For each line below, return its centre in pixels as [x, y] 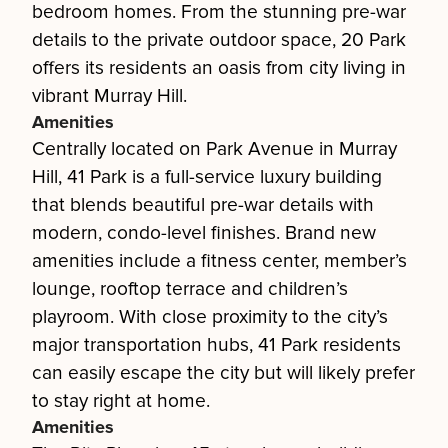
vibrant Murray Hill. [109, 96]
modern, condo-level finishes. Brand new [204, 233]
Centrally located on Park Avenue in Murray [214, 149]
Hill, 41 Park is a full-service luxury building [207, 177]
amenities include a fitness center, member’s [219, 261]
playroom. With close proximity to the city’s [210, 317]
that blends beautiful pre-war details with [203, 205]
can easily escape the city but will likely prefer [223, 373]
